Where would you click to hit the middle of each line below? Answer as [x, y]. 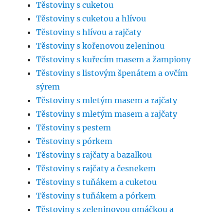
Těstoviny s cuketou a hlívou [91, 19]
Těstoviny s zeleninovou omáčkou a [105, 209]
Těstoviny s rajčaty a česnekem [96, 169]
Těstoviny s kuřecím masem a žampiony [114, 60]
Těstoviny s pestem [74, 128]
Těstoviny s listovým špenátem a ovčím [112, 73]
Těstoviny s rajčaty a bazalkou [94, 155]
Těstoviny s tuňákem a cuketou [97, 182]
